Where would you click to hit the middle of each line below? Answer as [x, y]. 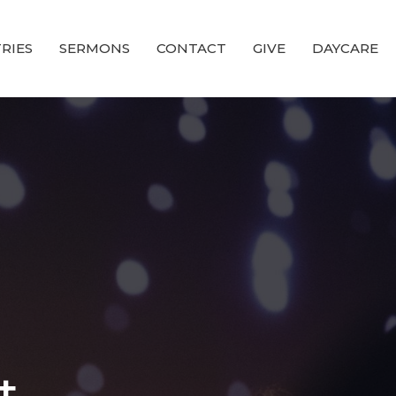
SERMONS [95, 49]
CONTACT [191, 49]
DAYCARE [345, 49]
